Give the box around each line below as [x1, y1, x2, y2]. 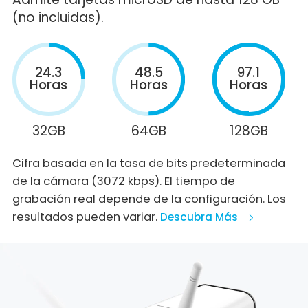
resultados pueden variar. [12, 209, 160, 225]
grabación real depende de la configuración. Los [12, 191, 286, 208]
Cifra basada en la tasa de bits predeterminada [12, 155, 285, 172]
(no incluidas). [12, 8, 104, 27]
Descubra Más [159, 210, 238, 225]
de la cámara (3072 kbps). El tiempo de [12, 173, 235, 190]
